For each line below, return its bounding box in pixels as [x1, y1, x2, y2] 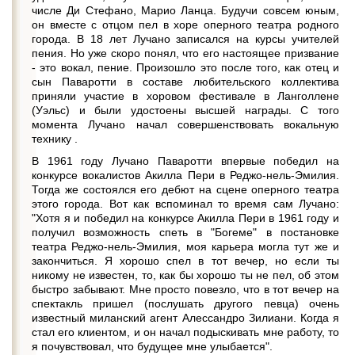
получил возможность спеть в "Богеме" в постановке [32, 226, 339, 239]
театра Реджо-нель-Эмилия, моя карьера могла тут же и [32, 240, 339, 253]
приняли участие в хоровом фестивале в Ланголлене [32, 90, 339, 102]
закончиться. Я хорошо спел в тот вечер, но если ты [32, 254, 339, 267]
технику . [32, 132, 78, 145]
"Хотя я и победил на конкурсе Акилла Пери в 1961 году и [32, 212, 339, 224]
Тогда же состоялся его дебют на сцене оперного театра [32, 183, 339, 196]
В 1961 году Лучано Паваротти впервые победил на [32, 155, 339, 167]
